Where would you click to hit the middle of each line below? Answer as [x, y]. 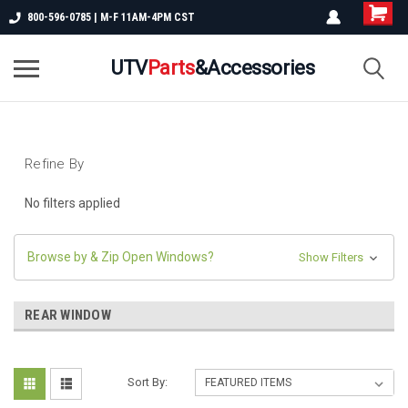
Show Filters [332, 257]
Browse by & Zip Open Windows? [121, 256]
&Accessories [255, 67]
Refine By [55, 164]
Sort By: [148, 382]
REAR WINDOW [68, 315]
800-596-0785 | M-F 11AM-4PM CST [111, 17]
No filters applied [72, 203]
